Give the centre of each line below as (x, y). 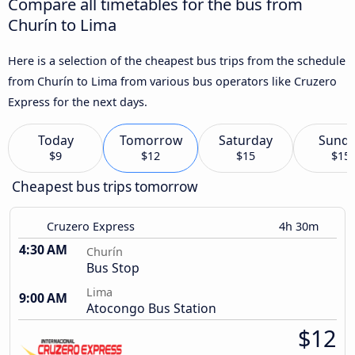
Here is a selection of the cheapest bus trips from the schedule (177, 60)
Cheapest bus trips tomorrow (105, 187)
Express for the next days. (78, 101)
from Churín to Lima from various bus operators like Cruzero (172, 81)
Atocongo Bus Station (151, 309)
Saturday (246, 141)
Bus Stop (113, 268)
